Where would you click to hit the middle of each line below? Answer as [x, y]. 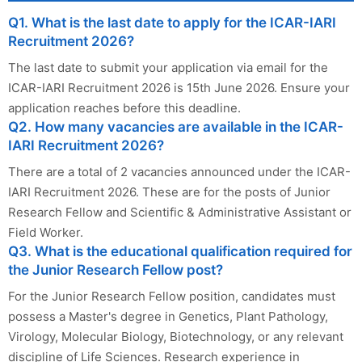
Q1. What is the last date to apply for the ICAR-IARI [172, 23]
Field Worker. [46, 233]
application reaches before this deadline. [124, 108]
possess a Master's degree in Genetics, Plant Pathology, [168, 317]
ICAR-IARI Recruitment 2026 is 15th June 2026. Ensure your [179, 88]
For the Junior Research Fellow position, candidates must [172, 297]
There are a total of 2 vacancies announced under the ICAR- [179, 172]
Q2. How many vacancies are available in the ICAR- [176, 127]
